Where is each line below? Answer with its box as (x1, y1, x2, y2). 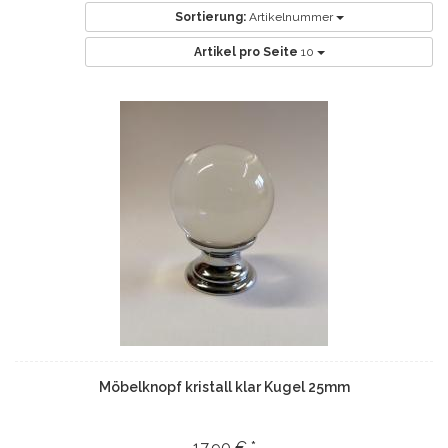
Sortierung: (174, 10, 246, 24)
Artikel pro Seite (193, 45, 298, 59)
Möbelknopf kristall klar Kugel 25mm (98, 379, 350, 395)
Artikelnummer (248, 10, 336, 24)
